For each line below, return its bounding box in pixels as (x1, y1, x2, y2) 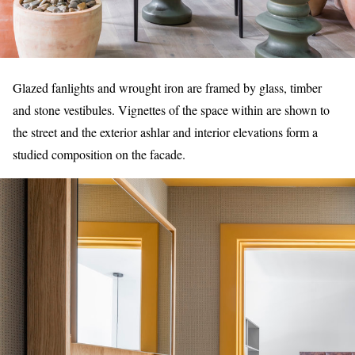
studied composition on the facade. (13, 145, 185, 162)
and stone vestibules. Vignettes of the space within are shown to (13, 101, 330, 118)
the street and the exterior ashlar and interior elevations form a (13, 123, 318, 140)
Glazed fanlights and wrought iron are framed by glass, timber (13, 78, 322, 96)
